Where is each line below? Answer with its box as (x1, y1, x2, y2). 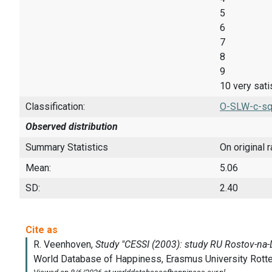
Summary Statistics (25, 141, 108, 153)
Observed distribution (25, 121, 118, 133)
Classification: (25, 100, 85, 112)
